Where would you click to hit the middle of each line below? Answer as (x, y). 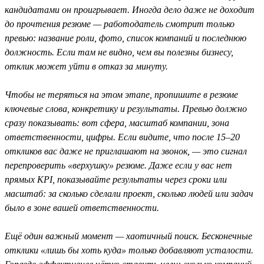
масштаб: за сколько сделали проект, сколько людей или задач (129, 193)
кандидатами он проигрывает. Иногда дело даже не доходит (130, 9)
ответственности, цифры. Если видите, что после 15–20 (122, 137)
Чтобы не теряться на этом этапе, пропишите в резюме (121, 94)
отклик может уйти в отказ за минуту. (86, 66)
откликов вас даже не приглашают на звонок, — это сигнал (126, 151)
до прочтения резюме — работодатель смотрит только (120, 24)
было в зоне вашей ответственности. (82, 207)
